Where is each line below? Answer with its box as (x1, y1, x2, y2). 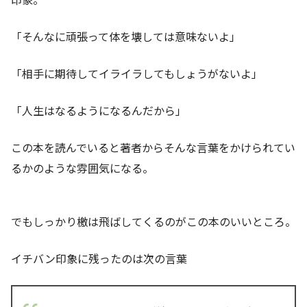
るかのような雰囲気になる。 (11, 160, 153, 177)
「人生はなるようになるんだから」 (11, 102, 186, 119)
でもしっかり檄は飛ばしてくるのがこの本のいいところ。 (11, 213, 296, 230)
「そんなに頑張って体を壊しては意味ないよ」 (11, 28, 241, 45)
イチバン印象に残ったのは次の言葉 (11, 250, 187, 267)
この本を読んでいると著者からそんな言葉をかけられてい (11, 139, 295, 156)
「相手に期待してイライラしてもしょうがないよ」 (11, 65, 262, 82)
